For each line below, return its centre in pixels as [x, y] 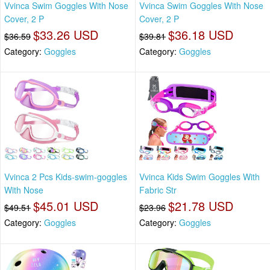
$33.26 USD [66, 34]
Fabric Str [158, 190]
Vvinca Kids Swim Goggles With [199, 177]
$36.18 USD [201, 34]
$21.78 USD [201, 206]
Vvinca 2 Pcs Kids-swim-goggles [66, 177]
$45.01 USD [66, 206]
